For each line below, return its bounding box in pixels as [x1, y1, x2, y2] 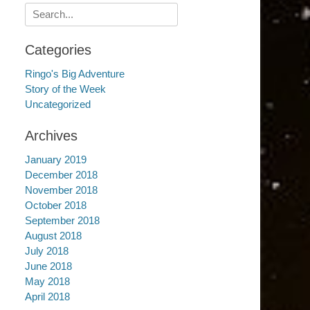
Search [24, 3, 57, 15]
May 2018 [25, 275, 70, 287]
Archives [25, 128, 77, 143]
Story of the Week [25, 83, 106, 95]
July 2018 [25, 245, 69, 257]
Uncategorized [25, 98, 91, 110]
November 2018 [25, 184, 98, 196]
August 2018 [25, 230, 82, 241]
